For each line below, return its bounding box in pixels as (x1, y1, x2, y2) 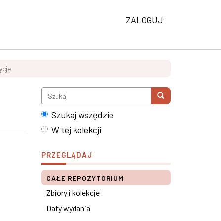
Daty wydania (46, 203, 90, 213)
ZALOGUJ (126, 14, 163, 25)
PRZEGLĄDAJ (41, 150, 92, 159)
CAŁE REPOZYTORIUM (46, 174, 124, 182)
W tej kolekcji (51, 124, 101, 135)
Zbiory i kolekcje (46, 188, 100, 197)
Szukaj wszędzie (51, 110, 113, 120)
